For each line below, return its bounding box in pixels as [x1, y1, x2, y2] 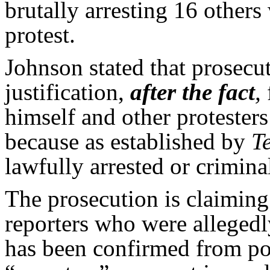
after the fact [130, 78, 255, 105]
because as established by [5, 128, 251, 154]
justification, [5, 78, 130, 105]
